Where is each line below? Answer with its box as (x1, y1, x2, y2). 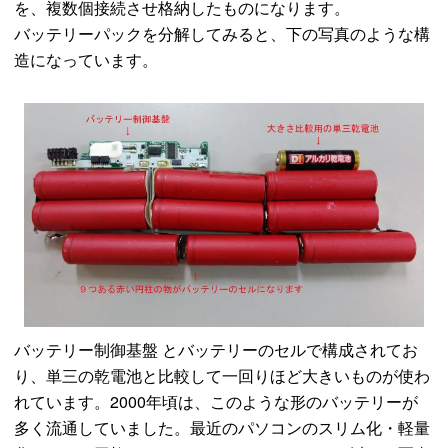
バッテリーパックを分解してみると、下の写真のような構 (14, 21, 431, 45)
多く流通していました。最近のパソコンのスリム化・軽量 (14, 415, 431, 439)
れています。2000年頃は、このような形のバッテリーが (14, 389, 419, 413)
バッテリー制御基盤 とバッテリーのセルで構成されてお (14, 337, 419, 361)
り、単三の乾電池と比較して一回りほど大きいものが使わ (14, 363, 431, 387)
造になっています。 (14, 47, 159, 71)
